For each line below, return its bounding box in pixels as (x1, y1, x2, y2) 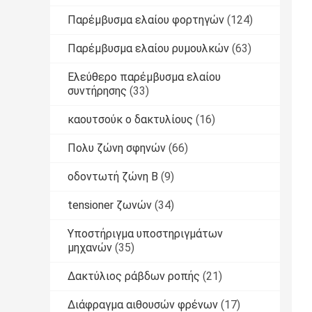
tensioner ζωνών (68, 198, 152, 212)
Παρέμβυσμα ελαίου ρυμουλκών (68, 42, 229, 56)
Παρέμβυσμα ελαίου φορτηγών (68, 13, 224, 27)
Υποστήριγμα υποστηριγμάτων (68, 227, 223, 241)
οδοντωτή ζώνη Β (68, 170, 158, 184)
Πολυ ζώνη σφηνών (68, 141, 166, 155)
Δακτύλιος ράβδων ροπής (68, 270, 200, 283)
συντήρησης (68, 84, 127, 98)
